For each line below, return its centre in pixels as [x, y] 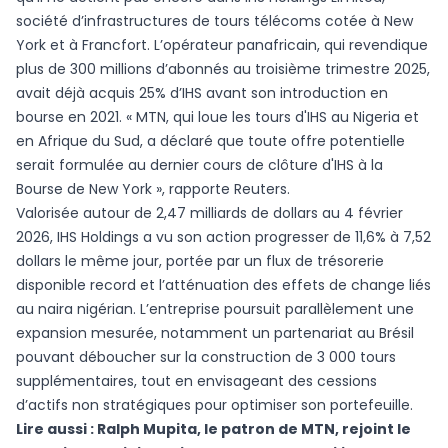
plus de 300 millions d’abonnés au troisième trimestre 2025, [223, 69]
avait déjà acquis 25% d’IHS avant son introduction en [202, 93]
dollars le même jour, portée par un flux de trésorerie [200, 261]
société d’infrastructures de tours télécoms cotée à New [214, 21]
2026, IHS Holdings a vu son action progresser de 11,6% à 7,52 [223, 237]
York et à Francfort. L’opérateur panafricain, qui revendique [222, 45]
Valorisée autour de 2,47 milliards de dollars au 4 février [209, 213]
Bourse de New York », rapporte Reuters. [153, 189]
